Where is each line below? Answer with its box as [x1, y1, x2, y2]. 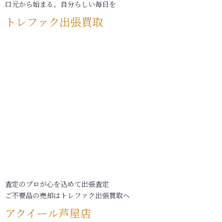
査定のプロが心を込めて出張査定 [5, 179, 109, 189]
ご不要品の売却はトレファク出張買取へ [5, 190, 130, 200]
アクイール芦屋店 [5, 205, 91, 221]
